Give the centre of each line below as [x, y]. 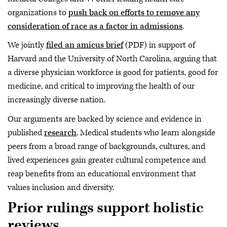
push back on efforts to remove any [134, 12]
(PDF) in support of [159, 45]
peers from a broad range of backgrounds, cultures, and [106, 146]
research [60, 133]
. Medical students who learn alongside [146, 133]
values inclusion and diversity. [62, 187]
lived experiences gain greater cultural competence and [107, 160]
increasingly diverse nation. [56, 100]
